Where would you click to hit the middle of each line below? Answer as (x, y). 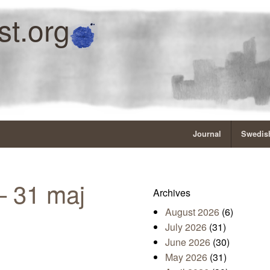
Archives (172, 193)
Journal (207, 134)
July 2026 (186, 227)
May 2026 (186, 257)
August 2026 (192, 212)
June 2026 (188, 242)
